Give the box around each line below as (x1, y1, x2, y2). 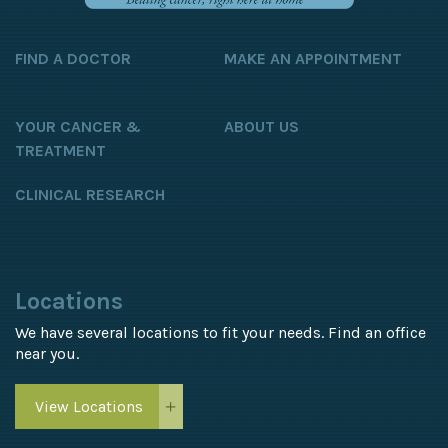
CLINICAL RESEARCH (15, 185, 165, 205)
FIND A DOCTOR (15, 49, 131, 69)
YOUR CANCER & (15, 117, 141, 137)
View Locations (35, 397, 143, 417)
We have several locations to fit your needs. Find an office (15, 323, 426, 343)
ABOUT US (224, 117, 299, 137)
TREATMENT (15, 141, 106, 161)
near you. (15, 344, 79, 364)
